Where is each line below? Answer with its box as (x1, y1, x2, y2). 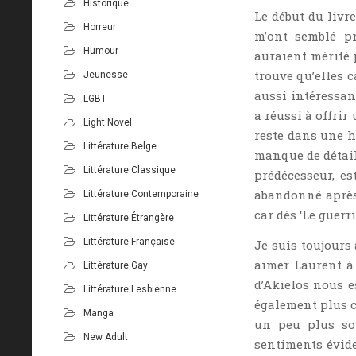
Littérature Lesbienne (83, 283, 176, 295)
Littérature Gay (83, 259, 148, 271)
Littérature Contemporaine (83, 188, 199, 199)
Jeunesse (83, 68, 128, 80)
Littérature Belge (83, 140, 157, 152)
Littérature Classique (83, 164, 176, 176)
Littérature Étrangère (83, 211, 174, 223)
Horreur (83, 21, 116, 33)
